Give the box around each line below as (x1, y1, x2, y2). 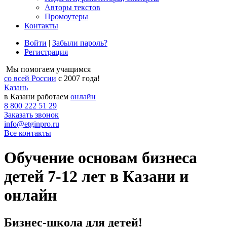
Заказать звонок (4, 110, 59, 119)
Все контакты (4, 129, 51, 137)
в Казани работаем (4, 92, 70, 101)
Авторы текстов (45, 3, 100, 12)
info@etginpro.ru (4, 120, 59, 128)
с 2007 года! (56, 74, 100, 83)
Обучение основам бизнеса (4, 148, 197, 167)
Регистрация (24, 48, 68, 56)
